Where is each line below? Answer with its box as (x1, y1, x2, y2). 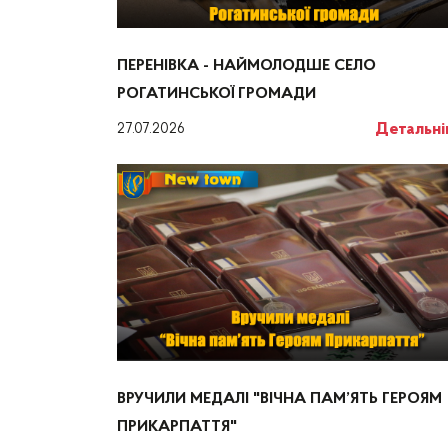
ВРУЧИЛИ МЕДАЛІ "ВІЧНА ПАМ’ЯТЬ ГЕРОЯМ (117, 390, 442, 407)
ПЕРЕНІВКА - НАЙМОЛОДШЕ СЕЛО (117, 57, 376, 74)
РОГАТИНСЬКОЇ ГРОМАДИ (117, 85, 316, 102)
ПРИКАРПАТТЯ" (117, 418, 237, 435)
